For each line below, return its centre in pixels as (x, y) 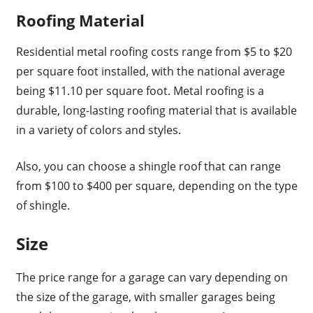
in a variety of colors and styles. (98, 130)
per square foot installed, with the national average (150, 72)
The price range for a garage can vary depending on (152, 278)
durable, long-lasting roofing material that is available (156, 111)
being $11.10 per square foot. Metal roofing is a (140, 91)
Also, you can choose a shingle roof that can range (148, 167)
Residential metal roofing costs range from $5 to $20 (154, 52)
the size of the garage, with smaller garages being (145, 297)
